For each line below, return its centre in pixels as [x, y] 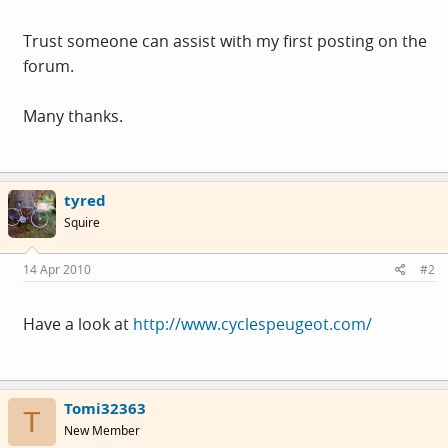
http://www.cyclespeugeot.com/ [252, 324]
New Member [102, 430]
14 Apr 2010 [57, 269]
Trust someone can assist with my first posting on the [225, 40]
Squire [82, 222]
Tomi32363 [105, 408]
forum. [48, 65]
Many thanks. [73, 115]
